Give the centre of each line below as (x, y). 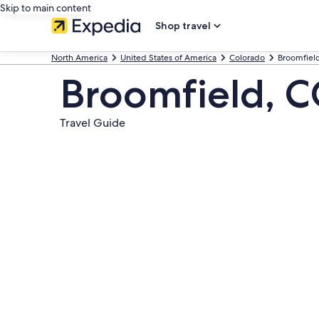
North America (79, 58)
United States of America (168, 58)
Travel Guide (93, 123)
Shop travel (183, 26)
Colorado (247, 58)
